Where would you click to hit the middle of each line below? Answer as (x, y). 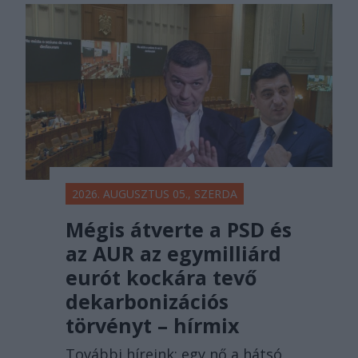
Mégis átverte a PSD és (179, 230)
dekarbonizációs (147, 302)
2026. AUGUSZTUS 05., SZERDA (155, 194)
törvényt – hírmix (152, 326)
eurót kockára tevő (161, 278)
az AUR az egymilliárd (173, 254)
